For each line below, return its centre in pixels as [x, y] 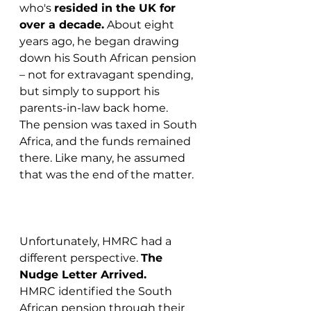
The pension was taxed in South [110, 125]
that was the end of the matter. [107, 175]
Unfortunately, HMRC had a [97, 241]
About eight [141, 25]
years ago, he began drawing [101, 41]
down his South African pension [109, 58]
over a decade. [62, 25]
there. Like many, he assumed [104, 158]
